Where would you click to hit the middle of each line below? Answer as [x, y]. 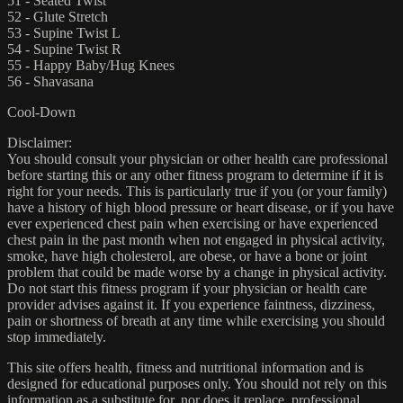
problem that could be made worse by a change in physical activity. [197, 272]
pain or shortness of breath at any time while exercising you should [196, 320]
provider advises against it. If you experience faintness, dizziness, [191, 304]
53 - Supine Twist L [64, 32]
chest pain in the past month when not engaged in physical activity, [196, 239]
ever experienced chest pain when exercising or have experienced [193, 223]
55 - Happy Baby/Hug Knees [91, 65]
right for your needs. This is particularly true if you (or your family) [197, 191]
